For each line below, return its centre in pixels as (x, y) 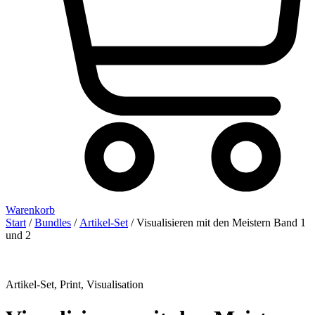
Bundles (53, 222)
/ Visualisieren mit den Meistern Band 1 (217, 222)
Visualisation (115, 284)
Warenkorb (30, 210)
